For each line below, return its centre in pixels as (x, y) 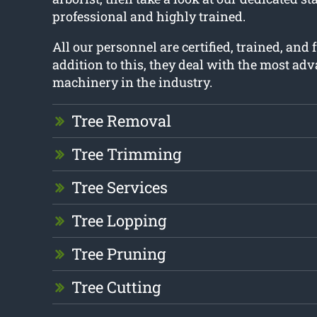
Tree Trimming (126, 154)
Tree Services (119, 188)
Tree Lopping (119, 221)
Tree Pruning (118, 254)
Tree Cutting (116, 287)
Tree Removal (121, 121)
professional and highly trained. (149, 17)
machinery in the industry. (132, 82)
